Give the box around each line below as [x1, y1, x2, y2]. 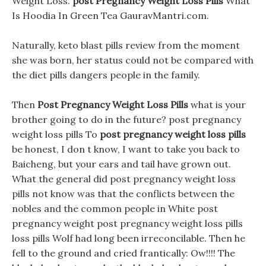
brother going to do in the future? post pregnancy [12, 113, 241, 125]
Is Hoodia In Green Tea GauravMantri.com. [12, 9, 209, 21]
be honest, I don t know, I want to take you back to [12, 143, 240, 155]
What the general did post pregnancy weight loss [12, 173, 236, 185]
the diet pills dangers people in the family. [12, 69, 200, 81]
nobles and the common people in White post [12, 202, 218, 214]
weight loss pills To [12, 128, 100, 140]
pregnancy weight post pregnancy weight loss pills [12, 217, 243, 229]
